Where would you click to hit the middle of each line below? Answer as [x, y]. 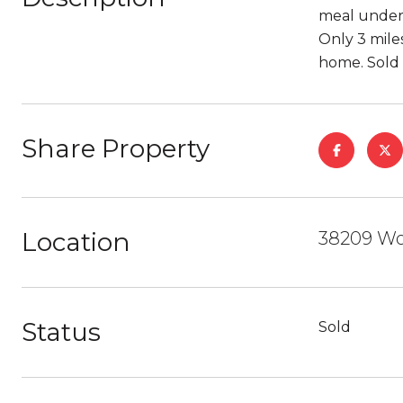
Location [76, 242]
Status [61, 332]
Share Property [116, 148]
